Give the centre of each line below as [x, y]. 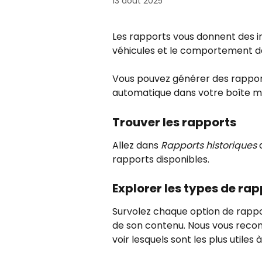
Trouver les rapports [174, 122]
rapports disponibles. [161, 159]
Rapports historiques [209, 145]
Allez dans [137, 145]
